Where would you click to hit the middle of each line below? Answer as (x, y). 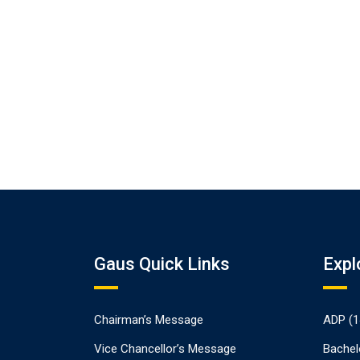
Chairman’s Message (149, 320)
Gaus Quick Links (162, 264)
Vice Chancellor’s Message (165, 349)
